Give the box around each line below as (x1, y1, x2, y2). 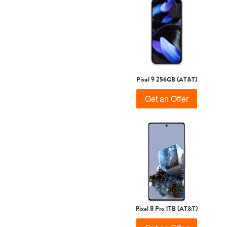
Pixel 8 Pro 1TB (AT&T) (135, 203, 198, 213)
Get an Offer (144, 92, 188, 104)
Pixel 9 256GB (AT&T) (136, 74, 197, 84)
